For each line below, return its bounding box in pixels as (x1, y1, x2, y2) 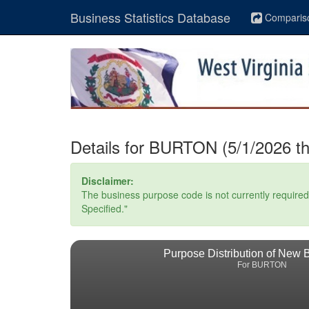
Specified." (81, 201, 128, 215)
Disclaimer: (81, 174, 134, 188)
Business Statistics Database (70, 8, 230, 26)
